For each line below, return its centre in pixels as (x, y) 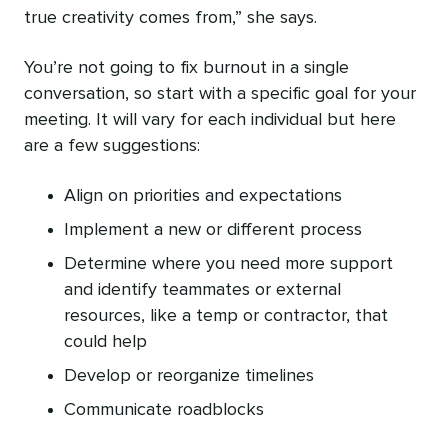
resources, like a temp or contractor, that (226, 316)
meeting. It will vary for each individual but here (210, 120)
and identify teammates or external (202, 290)
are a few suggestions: (112, 146)
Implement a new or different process (213, 230)
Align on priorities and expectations (203, 196)
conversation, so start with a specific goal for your (220, 94)
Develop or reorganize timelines (189, 376)
